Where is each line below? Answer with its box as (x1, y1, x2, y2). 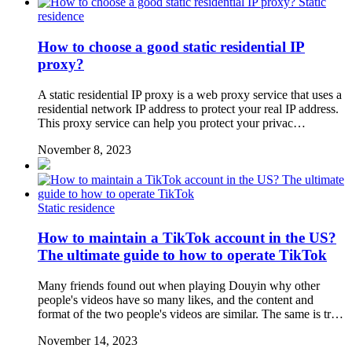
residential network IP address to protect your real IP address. (38, 101, 339, 115)
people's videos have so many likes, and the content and (38, 293, 313, 307)
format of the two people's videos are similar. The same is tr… (38, 307, 343, 321)
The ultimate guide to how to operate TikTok (38, 247, 327, 264)
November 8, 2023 (38, 142, 131, 156)
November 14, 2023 (38, 334, 137, 348)
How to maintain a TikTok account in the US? (38, 229, 336, 247)
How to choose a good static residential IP (38, 38, 305, 55)
